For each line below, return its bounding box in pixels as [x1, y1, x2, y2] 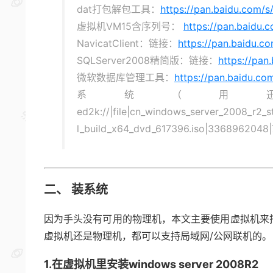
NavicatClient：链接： [77, 37, 178, 49]
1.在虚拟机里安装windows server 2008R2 [44, 258, 258, 271]
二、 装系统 [44, 182, 108, 197]
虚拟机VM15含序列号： [77, 20, 183, 32]
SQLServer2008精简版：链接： [77, 54, 218, 66]
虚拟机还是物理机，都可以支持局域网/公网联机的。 [44, 230, 272, 242]
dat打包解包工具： [77, 3, 160, 15]
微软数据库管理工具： [77, 71, 174, 83]
